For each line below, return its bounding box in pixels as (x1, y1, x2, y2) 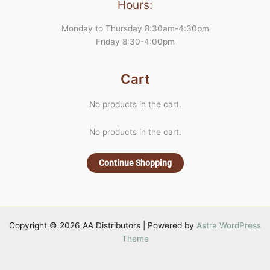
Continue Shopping (98, 158, 172, 168)
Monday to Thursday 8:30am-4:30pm (61, 23, 209, 33)
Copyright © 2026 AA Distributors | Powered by (9, 221, 196, 230)
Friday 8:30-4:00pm (95, 36, 175, 46)
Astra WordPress (196, 221, 261, 230)
